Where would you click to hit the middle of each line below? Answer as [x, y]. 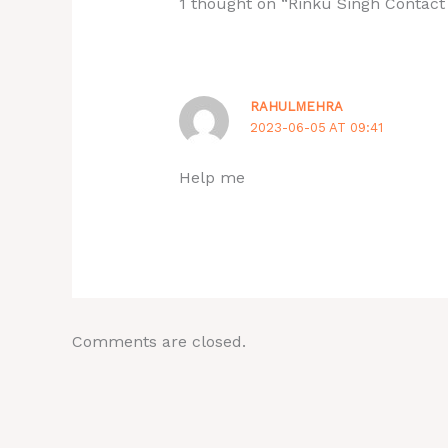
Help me [211, 177]
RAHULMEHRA [297, 106]
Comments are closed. [159, 341]
